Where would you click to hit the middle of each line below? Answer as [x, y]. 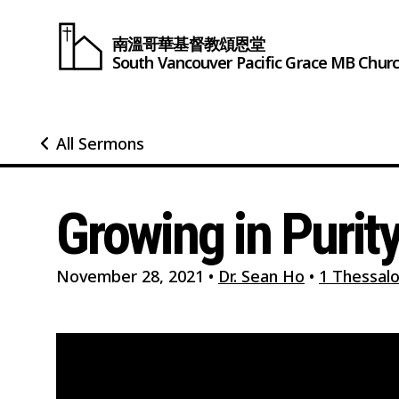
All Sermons [100, 143]
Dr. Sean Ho [261, 277]
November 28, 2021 [130, 277]
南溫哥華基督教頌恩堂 [188, 43]
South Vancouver [172, 63]
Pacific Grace [281, 63]
